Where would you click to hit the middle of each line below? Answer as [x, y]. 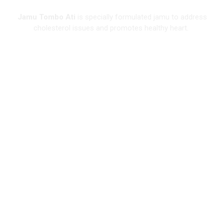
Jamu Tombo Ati [46, 17]
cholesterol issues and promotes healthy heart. [112, 28]
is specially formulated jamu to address [141, 17]
